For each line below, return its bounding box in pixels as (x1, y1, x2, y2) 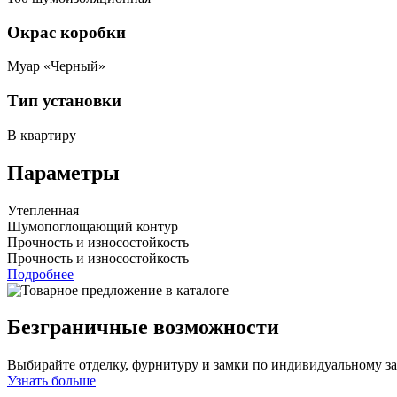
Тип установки (7, 91, 121, 111)
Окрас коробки (7, 22, 126, 42)
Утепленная (7, 202, 79, 218)
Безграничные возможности (7, 315, 279, 339)
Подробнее (7, 266, 74, 282)
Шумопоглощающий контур (7, 218, 178, 234)
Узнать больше (7, 373, 96, 389)
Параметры (7, 160, 120, 184)
